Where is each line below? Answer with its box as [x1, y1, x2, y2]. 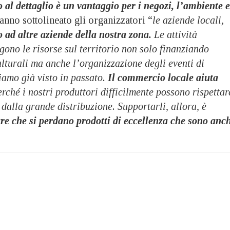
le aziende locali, [152, 14, 224, 26]
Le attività [151, 28, 197, 40]
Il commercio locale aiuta [108, 71, 218, 83]
